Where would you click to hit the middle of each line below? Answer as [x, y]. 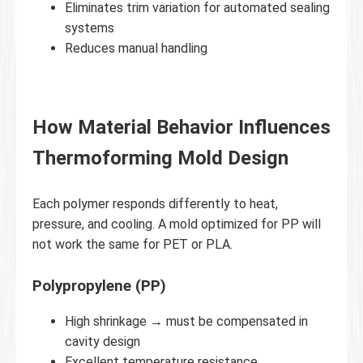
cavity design [102, 341]
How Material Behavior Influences [181, 127]
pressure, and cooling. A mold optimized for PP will [177, 224]
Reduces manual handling [136, 48]
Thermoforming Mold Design [160, 158]
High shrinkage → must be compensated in [186, 321]
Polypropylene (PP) [99, 286]
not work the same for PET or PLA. [132, 244]
